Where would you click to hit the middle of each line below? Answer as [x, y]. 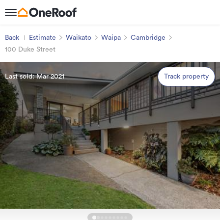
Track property [186, 77]
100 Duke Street [30, 50]
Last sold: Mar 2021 [35, 77]
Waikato [79, 38]
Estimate [42, 38]
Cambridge [148, 38]
